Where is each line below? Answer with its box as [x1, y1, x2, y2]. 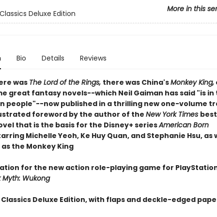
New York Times [145, 109, 200, 119]
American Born [158, 120, 209, 130]
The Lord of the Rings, [29, 77, 103, 87]
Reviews [79, 53, 107, 63]
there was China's [102, 77, 170, 87]
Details [41, 53, 64, 63]
